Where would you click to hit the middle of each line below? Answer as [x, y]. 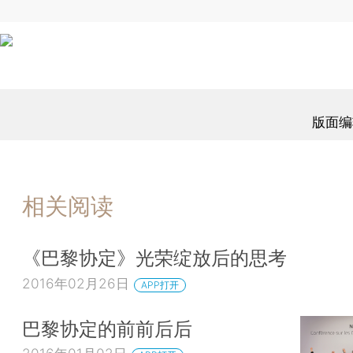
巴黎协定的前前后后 [107, 328]
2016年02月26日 [76, 284]
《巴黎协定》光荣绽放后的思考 [154, 258]
